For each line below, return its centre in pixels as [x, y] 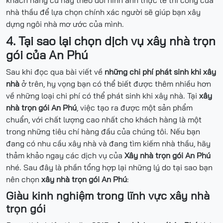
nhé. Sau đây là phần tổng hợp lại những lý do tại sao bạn [109, 167]
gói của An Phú [47, 55]
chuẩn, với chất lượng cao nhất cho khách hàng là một [104, 119]
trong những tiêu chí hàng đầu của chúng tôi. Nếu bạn [103, 131]
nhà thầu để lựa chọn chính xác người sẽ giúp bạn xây [103, 12]
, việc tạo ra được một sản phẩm [135, 107]
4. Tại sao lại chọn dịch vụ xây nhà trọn [111, 41]
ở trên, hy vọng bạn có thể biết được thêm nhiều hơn [115, 83]
